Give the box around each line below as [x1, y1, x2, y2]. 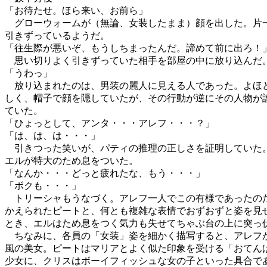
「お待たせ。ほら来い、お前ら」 [5, 5, 148, 15]
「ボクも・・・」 [5, 181, 81, 191]
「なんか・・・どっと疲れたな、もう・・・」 [5, 168, 205, 178]
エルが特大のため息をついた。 [5, 156, 138, 166]
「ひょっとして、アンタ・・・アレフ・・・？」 [5, 118, 215, 128]
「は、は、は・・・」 [5, 131, 100, 141]
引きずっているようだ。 [5, 30, 110, 41]
